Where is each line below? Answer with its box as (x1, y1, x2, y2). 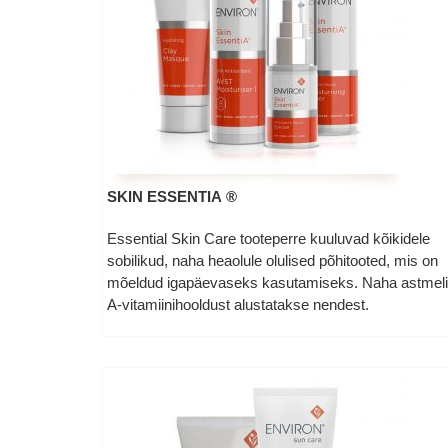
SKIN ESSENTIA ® (106, 188, 237, 205)
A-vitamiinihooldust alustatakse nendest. (106, 296, 369, 313)
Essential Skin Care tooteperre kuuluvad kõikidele (106, 230, 430, 247)
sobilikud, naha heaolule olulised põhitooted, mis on (106, 252, 438, 269)
